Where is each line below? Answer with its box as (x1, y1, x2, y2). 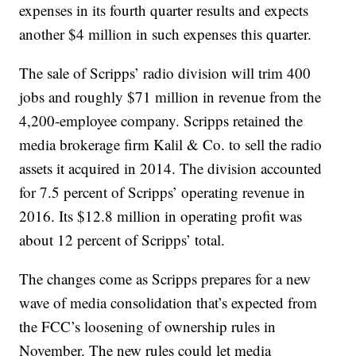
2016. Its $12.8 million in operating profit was (19, 206, 303, 226)
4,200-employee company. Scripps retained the (19, 110, 304, 131)
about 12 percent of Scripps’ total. (19, 230, 226, 250)
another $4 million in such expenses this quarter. (19, 24, 312, 44)
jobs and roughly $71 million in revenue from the (19, 87, 322, 107)
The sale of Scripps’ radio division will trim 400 (19, 63, 311, 83)
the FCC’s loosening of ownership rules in (19, 316, 277, 337)
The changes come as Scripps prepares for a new (19, 269, 311, 289)
